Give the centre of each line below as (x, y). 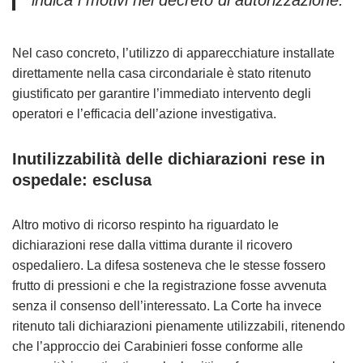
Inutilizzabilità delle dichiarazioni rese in (169, 159)
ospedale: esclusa (82, 180)
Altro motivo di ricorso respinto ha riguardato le (145, 225)
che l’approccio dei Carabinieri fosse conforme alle (158, 346)
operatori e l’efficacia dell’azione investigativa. (144, 114)
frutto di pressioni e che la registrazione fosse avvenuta (169, 286)
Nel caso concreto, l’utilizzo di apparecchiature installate (173, 53)
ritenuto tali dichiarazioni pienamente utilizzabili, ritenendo (179, 326)
